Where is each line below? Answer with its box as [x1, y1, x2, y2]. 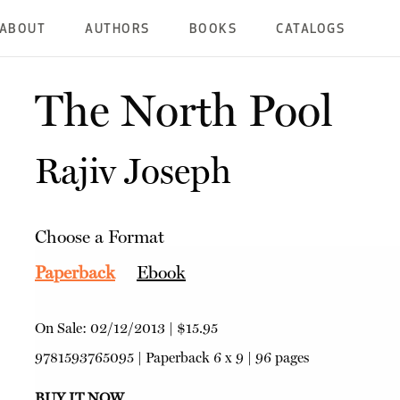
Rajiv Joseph [34, 150, 231, 192]
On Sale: [34, 320, 90, 337]
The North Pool [34, 84, 333, 137]
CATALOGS [276, 23, 346, 37]
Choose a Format [34, 226, 164, 247]
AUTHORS [85, 23, 150, 37]
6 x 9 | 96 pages [209, 349, 309, 366]
